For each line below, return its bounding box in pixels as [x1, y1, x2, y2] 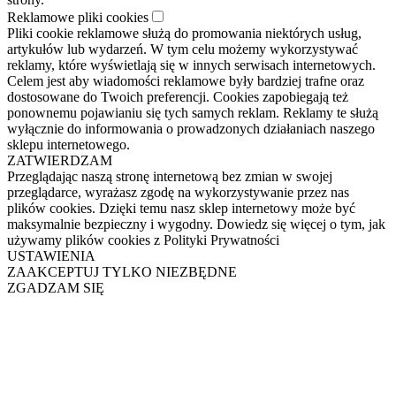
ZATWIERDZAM [7, 152, 112, 168]
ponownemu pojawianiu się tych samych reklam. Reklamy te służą [7, 104, 378, 120]
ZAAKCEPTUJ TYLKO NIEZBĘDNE [7, 263, 237, 279]
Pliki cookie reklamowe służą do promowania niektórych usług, [7, 25, 362, 41]
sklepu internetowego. [7, 136, 130, 152]
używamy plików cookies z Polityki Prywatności [7, 232, 279, 247]
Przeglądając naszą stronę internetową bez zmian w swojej [7, 168, 332, 184]
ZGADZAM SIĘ [7, 279, 104, 295]
